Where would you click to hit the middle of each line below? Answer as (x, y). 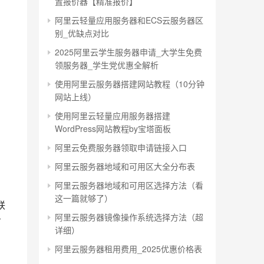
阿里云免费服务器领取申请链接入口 (121, 147)
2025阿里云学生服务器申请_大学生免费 (128, 52)
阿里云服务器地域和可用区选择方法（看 (129, 185)
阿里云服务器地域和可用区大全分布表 (125, 166)
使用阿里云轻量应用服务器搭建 (113, 115)
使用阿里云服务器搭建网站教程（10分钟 (130, 84)
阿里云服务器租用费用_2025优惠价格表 (128, 249)
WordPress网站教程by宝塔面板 (113, 128)
